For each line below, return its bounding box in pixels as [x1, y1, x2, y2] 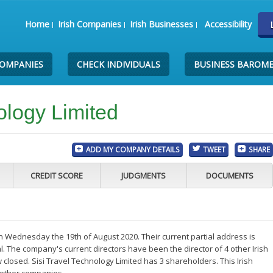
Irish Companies [57, 18, 121, 30]
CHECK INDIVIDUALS [77, 58, 161, 70]
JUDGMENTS [121, 170, 166, 181]
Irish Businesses [129, 18, 193, 30]
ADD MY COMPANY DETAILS [86, 144, 180, 154]
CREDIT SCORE [30, 170, 83, 181]
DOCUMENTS [206, 170, 254, 181]
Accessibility [204, 18, 252, 30]
